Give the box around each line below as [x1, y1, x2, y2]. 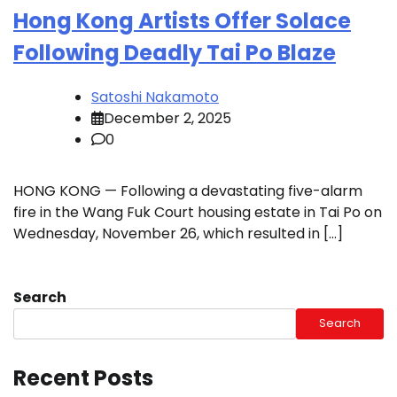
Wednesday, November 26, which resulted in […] [13, 222, 343, 244]
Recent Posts [13, 362, 153, 393]
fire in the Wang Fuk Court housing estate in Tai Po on [13, 201, 382, 222]
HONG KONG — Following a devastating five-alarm [13, 180, 362, 201]
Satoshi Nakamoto [91, 86, 219, 107]
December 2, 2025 [104, 107, 231, 128]
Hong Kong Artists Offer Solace [13, 5, 351, 35]
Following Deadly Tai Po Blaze [13, 37, 336, 67]
